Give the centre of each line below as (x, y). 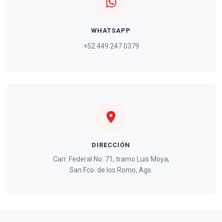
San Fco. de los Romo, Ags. (111, 170)
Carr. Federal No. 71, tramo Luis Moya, (111, 159)
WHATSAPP (111, 30)
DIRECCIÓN (111, 145)
